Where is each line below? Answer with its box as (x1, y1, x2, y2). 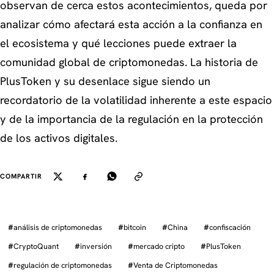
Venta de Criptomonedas (133, 260, 218, 271)
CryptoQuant (13, 241, 59, 252)
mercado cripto (133, 241, 185, 252)
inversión (80, 241, 112, 252)
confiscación (209, 222, 251, 233)
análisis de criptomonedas (13, 222, 102, 233)
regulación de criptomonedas (13, 260, 112, 271)
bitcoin (124, 222, 146, 233)
